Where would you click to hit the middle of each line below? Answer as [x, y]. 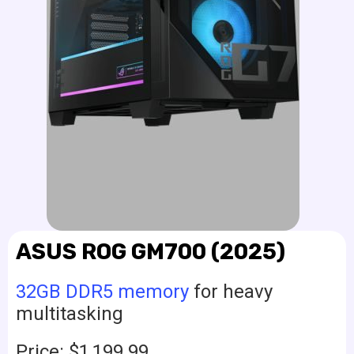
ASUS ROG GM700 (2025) [151, 252]
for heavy [231, 292]
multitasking [70, 314]
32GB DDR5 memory [102, 292]
